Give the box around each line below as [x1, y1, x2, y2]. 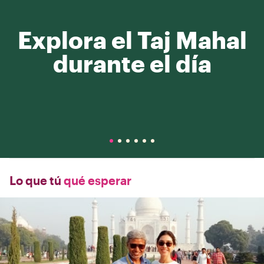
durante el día [52, 49, 212, 77]
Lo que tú [9, 173, 61, 187]
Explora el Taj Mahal [17, 26, 247, 54]
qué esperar [61, 173, 131, 187]
